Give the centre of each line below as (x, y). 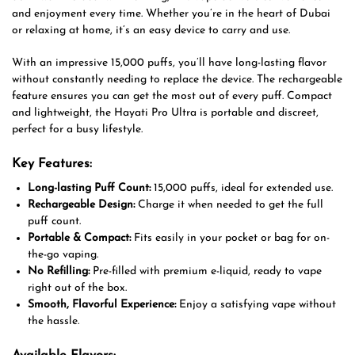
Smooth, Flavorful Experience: (102, 304)
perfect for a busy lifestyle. (77, 129)
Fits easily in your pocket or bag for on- (230, 238)
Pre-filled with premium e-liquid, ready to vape (206, 271)
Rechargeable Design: (81, 204)
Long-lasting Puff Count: (89, 188)
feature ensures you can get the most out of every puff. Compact (172, 96)
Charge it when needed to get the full (229, 204)
